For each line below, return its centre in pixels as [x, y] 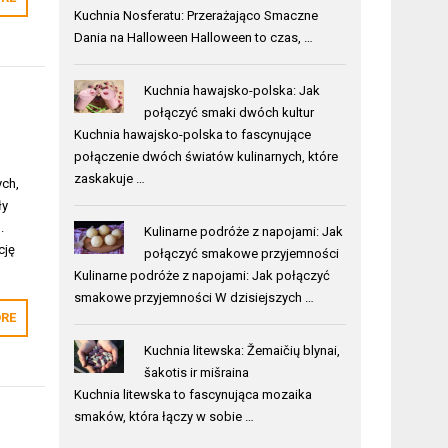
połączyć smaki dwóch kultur [228, 112]
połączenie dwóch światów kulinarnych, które [206, 156]
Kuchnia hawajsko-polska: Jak [231, 90]
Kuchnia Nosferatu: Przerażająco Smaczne [196, 15]
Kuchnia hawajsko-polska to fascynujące [193, 134]
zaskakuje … [110, 178]
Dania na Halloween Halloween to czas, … [194, 37]
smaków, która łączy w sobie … [164, 416]
